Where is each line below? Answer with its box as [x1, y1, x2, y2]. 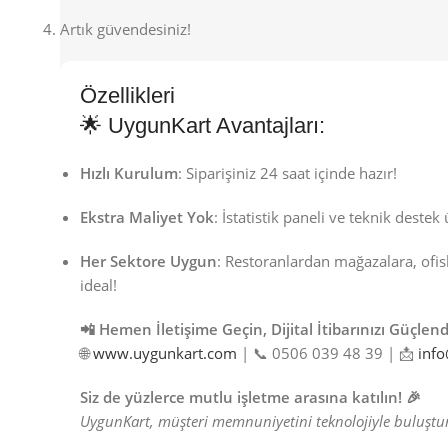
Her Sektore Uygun [80, 251, 217, 272]
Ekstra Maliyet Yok [80, 207, 214, 228]
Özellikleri [80, 83, 175, 109]
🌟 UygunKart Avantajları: [80, 113, 325, 139]
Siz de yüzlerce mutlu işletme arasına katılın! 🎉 [80, 387, 421, 408]
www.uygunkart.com [93, 343, 237, 364]
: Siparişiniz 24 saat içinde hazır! [178, 163, 397, 184]
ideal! [80, 275, 117, 296]
